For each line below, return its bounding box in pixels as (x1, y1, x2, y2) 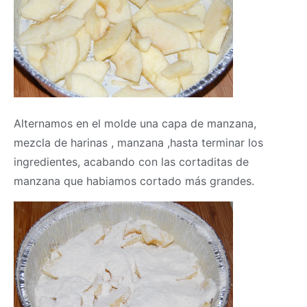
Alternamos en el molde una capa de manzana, (14, 116, 256, 130)
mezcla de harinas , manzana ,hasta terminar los (14, 135, 263, 149)
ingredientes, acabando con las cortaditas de (14, 154, 249, 169)
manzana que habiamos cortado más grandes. (14, 173, 254, 188)
